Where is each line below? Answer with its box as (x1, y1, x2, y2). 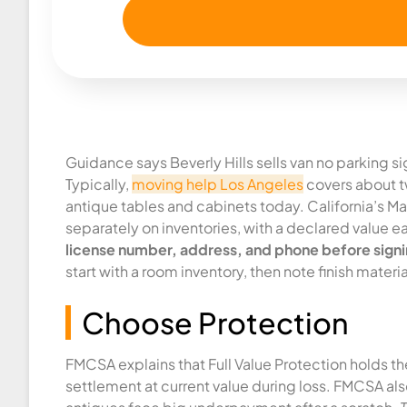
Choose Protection (82, 304, 349, 342)
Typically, (65, 174, 132, 194)
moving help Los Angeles (132, 174, 303, 194)
